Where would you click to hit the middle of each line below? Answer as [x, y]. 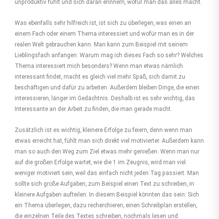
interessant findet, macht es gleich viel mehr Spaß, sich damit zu [100, 77]
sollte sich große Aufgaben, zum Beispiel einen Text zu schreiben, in [104, 184]
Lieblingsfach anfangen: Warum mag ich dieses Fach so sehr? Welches [109, 55]
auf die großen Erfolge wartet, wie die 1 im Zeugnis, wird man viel [100, 162]
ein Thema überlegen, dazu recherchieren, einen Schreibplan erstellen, [106, 205]
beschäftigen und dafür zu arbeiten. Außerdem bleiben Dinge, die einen [107, 87]
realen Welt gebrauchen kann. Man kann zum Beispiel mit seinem [101, 44]
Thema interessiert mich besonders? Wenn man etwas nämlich [99, 66]
